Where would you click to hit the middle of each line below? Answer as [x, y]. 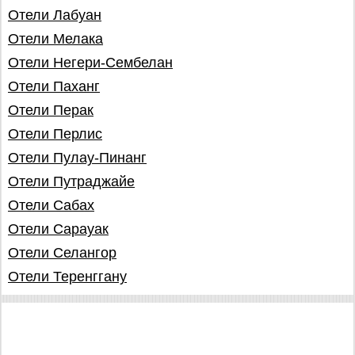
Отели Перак [51, 110]
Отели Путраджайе [71, 181]
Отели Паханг [54, 86]
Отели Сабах [51, 205]
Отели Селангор [62, 253]
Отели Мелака [55, 39]
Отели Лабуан [55, 15]
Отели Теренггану [67, 277]
